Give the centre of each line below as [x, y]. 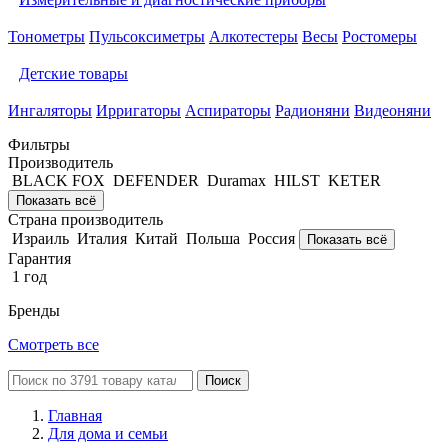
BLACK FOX [58, 180]
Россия [271, 238]
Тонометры [46, 36]
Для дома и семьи [108, 433]
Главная [75, 415]
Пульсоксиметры [147, 36]
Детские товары [73, 73]
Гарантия [39, 258]
